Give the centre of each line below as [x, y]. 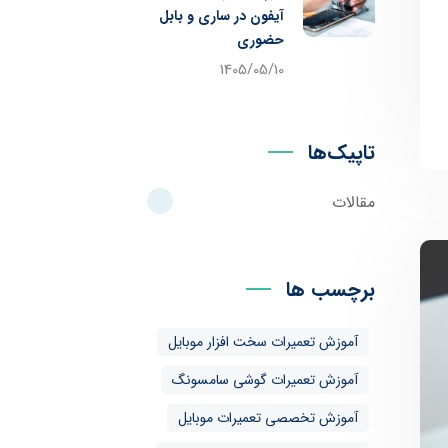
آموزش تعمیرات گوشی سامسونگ [264, 380]
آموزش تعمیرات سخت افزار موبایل [262, 342]
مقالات [353, 202]
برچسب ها [330, 289]
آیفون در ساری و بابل [221, 16]
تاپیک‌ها [341, 152]
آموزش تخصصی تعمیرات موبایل [267, 418]
